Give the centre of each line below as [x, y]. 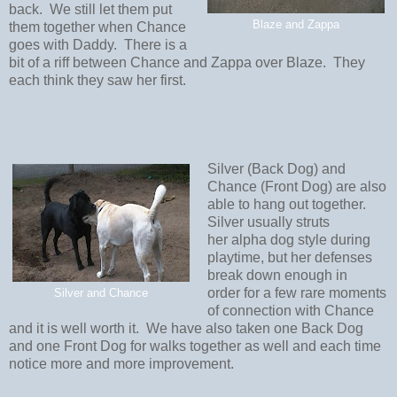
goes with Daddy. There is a [98, 45]
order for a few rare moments [296, 293]
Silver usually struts [268, 222]
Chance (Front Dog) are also [296, 187]
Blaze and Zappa [296, 25]
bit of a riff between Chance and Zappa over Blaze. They [187, 63]
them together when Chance [97, 27]
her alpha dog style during [288, 240]
